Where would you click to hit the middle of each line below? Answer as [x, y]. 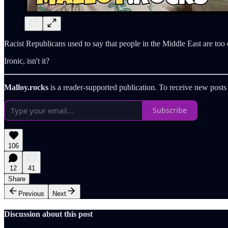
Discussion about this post [48, 214]
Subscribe [170, 110]
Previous [31, 193]
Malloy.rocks [26, 87]
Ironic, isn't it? [27, 61]
